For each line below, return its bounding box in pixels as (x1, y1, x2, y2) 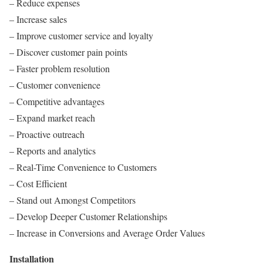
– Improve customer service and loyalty (9, 29, 153, 42)
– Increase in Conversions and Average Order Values (9, 227, 205, 239)
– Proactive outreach (9, 128, 85, 140)
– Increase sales (9, 13, 67, 25)
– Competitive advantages (9, 95, 104, 107)
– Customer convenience (9, 79, 100, 91)
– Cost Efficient (9, 177, 67, 190)
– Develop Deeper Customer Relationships (9, 210, 167, 222)
